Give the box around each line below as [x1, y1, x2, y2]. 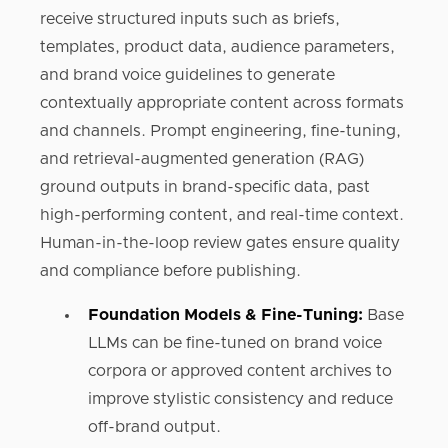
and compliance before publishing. [40, 263, 301, 279]
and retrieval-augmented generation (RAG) [40, 151, 364, 167]
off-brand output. [88, 419, 221, 435]
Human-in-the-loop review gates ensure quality [40, 235, 400, 251]
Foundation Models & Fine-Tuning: [88, 307, 363, 323]
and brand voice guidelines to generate [40, 67, 335, 83]
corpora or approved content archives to [88, 363, 392, 379]
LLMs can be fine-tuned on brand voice [88, 335, 382, 351]
